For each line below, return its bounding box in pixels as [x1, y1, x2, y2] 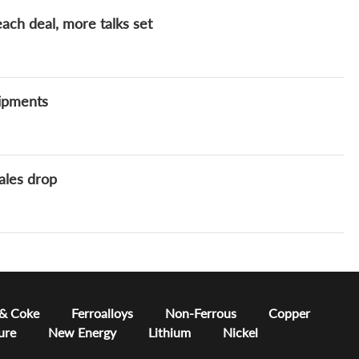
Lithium [148, 325, 191, 340]
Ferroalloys [71, 305, 133, 321]
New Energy [48, 325, 116, 340]
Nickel [223, 325, 258, 340]
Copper [268, 305, 310, 321]
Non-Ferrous [165, 305, 236, 321]
